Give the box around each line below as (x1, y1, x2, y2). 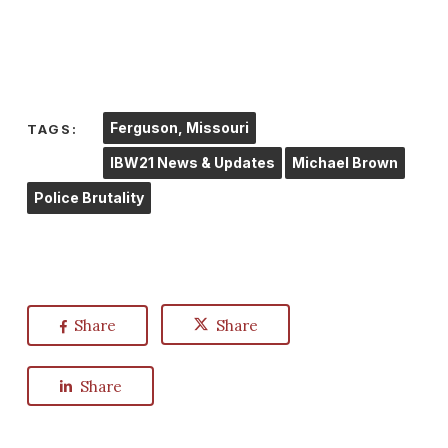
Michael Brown (291, 154, 398, 171)
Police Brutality (33, 189, 144, 206)
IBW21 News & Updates (109, 154, 275, 171)
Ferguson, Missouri (109, 119, 249, 136)
